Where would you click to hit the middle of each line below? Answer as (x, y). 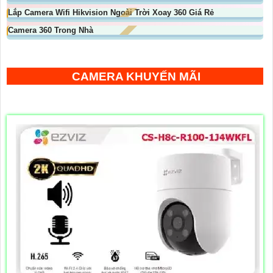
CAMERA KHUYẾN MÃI (136, 77)
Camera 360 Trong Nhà (51, 30)
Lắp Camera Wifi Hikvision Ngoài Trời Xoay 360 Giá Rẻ (111, 13)
